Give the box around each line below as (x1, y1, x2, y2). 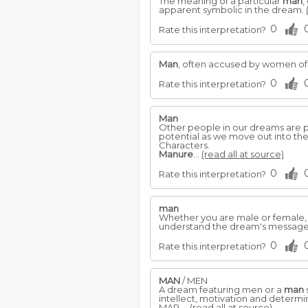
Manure (159, 148, 193, 159)
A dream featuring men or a (159, 284, 284, 295)
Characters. (159, 140, 210, 151)
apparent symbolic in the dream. (159, 4, 306, 15)
